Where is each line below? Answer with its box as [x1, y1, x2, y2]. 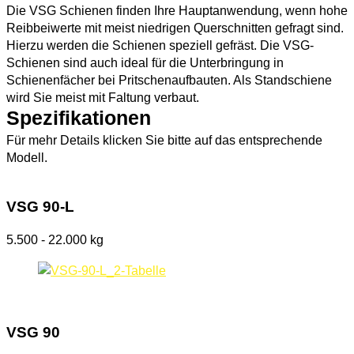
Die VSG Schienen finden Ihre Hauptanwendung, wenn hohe [6, 3, 348, 18]
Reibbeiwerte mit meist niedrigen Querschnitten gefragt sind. [6, 21, 344, 36]
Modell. [6, 150, 47, 165]
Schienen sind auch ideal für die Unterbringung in [6, 55, 284, 70]
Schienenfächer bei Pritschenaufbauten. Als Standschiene [6, 73, 332, 88]
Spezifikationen [6, 107, 151, 130]
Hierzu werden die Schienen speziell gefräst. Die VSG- [6, 38, 314, 53]
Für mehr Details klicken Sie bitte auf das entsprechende [6, 133, 322, 148]
